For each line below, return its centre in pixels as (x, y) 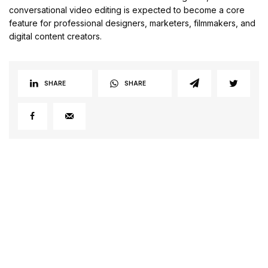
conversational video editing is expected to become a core (127, 10)
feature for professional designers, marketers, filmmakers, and (133, 23)
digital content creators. (56, 36)
